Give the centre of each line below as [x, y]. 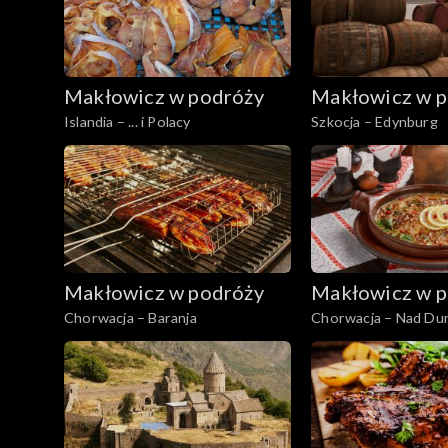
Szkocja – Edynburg [374, 121]
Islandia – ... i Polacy [127, 121]
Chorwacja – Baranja [130, 317]
